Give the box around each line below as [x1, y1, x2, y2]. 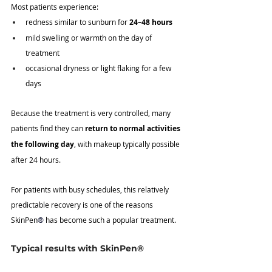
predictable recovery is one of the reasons [11, 200, 155, 210]
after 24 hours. [11, 155, 61, 165]
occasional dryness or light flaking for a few [25, 63, 173, 73]
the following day [11, 139, 74, 150]
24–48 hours [129, 17, 172, 28]
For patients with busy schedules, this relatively [11, 185, 171, 195]
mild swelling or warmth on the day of [25, 33, 154, 43]
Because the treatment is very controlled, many [11, 108, 172, 118]
